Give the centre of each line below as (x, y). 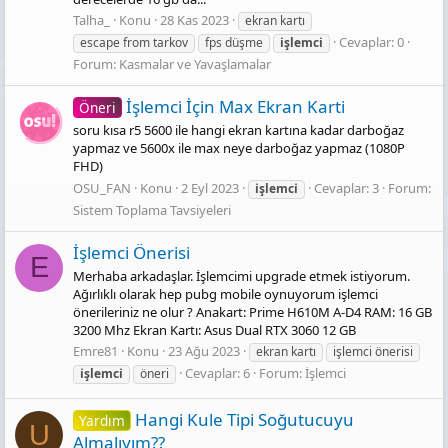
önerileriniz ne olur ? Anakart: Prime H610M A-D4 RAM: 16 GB (252, 311)
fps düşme (234, 43)
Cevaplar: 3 (346, 187)
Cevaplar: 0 (371, 42)
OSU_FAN (102, 187)
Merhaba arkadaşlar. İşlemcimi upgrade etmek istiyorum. (241, 275)
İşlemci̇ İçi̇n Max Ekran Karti (235, 107)
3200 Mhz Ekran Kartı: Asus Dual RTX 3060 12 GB (214, 329)
